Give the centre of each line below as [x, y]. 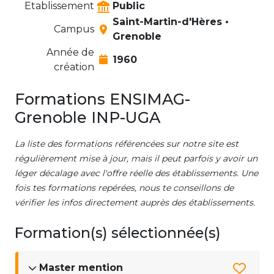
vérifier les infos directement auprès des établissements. [135, 203]
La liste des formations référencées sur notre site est [127, 144]
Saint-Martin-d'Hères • [171, 22]
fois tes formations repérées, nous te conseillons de [124, 188]
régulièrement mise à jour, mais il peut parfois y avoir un [136, 159]
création [74, 67]
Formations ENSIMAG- [102, 99]
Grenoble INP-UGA [87, 118]
